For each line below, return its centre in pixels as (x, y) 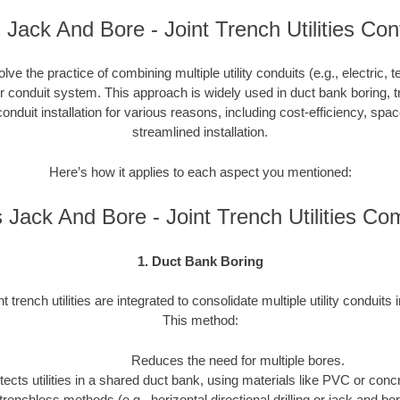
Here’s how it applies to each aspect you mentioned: (200, 171)
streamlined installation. (200, 132)
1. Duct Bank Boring (200, 261)
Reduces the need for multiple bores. (238, 360)
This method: (200, 321)
